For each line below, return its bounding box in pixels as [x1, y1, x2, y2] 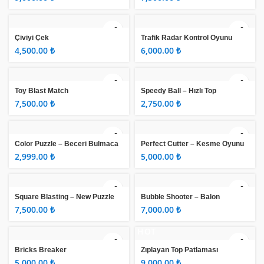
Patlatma [141, 202, 171, 210]
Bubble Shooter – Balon [141, 193, 220, 202]
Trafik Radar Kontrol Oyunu [141, 34, 232, 42]
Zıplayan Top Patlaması [141, 246, 218, 255]
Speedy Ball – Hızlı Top [141, 87, 216, 95]
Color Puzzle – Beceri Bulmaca [15, 140, 118, 148]
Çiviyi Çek [15, 34, 49, 42]
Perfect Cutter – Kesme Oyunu [141, 140, 244, 148]
